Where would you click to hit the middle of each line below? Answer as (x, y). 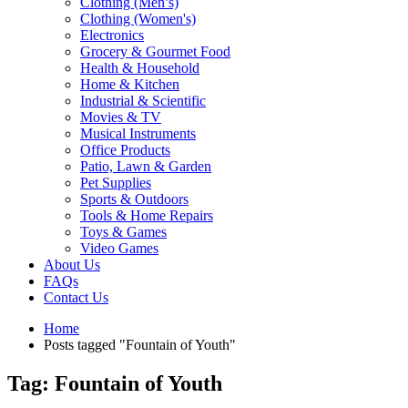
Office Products (125, 149)
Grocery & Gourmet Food (155, 51)
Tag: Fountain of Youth (115, 383)
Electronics (112, 35)
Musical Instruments (138, 133)
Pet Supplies (116, 182)
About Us (72, 264)
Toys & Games (123, 231)
